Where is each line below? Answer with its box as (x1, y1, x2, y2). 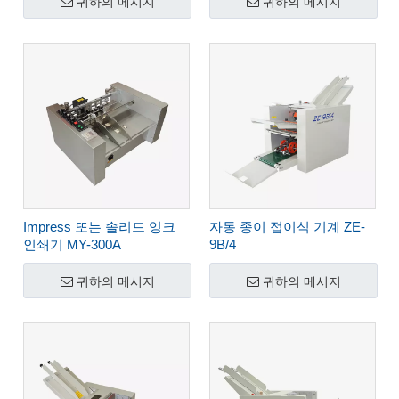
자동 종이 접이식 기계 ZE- (209, 219, 365, 234)
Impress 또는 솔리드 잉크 (23, 219, 175, 234)
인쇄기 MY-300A (23, 237, 121, 252)
